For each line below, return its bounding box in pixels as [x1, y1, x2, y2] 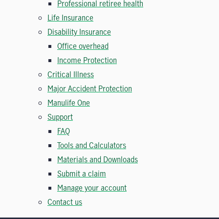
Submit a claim [57, 168, 106, 179]
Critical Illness [47, 69, 94, 80]
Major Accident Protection [47, 83, 132, 94]
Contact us [47, 197, 82, 207]
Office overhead [57, 41, 109, 51]
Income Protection [57, 55, 117, 66]
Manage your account [57, 182, 127, 193]
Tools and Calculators [57, 140, 126, 151]
